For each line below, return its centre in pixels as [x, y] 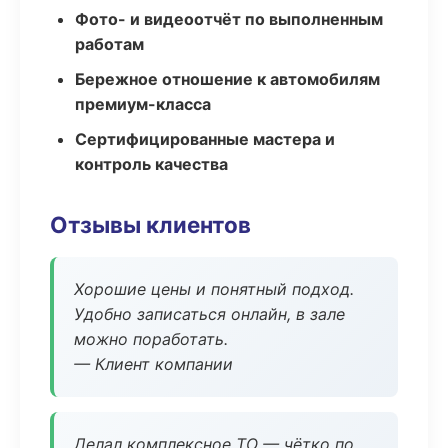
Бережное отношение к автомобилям [227, 79]
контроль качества [151, 164]
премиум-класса [143, 104]
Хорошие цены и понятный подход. [214, 289]
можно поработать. [151, 339]
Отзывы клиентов [150, 224]
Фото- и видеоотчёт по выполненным [229, 19]
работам [109, 44]
